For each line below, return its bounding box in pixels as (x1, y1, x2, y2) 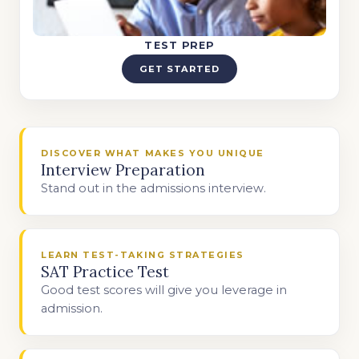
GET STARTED (139, 63, 220, 75)
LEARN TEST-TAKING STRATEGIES (41, 248, 244, 260)
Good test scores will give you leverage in (41, 282, 288, 297)
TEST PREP (144, 39, 215, 52)
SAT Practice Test (41, 261, 170, 281)
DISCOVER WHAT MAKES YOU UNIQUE (41, 147, 264, 159)
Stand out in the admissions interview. (41, 180, 267, 196)
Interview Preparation (41, 159, 206, 179)
